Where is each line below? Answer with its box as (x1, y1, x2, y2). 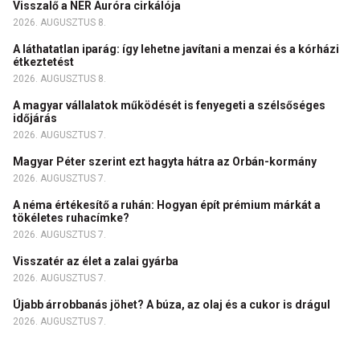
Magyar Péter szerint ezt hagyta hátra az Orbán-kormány (13, 155, 319, 168)
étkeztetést (13, 55, 79, 68)
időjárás (13, 112, 59, 125)
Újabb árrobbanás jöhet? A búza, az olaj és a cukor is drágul (13, 298, 333, 311)
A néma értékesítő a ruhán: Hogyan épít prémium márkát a (13, 198, 321, 211)
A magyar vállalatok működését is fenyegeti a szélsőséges (13, 99, 325, 112)
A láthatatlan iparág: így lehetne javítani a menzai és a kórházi (13, 43, 339, 55)
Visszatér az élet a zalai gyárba (13, 255, 181, 268)
